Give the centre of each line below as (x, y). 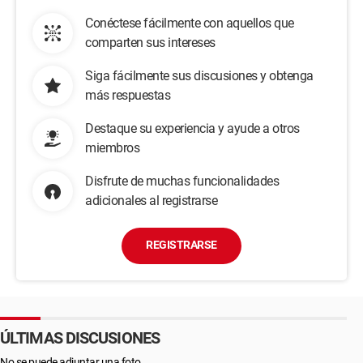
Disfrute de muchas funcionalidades (182, 181)
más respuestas (128, 95)
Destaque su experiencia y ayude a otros (192, 128)
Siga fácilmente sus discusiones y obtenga (199, 76)
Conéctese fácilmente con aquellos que (190, 23)
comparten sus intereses (150, 43)
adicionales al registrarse (151, 201)
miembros (112, 148)
